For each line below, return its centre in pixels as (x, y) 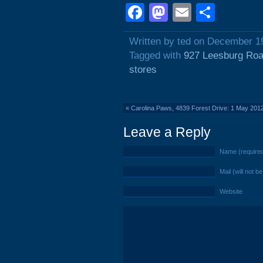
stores (143, 70)
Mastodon (210, 12)
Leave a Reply (167, 132)
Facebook (186, 12)
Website (231, 191)
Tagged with (156, 55)
